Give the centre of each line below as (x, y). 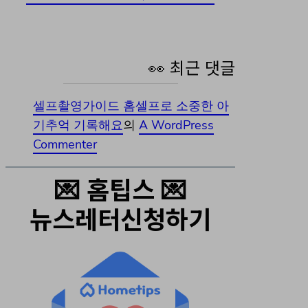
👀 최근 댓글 (192, 67)
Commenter (65, 144)
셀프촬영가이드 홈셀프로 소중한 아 (131, 106)
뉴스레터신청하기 (120, 218)
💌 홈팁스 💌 (120, 188)
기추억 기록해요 (78, 125)
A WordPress (176, 125)
